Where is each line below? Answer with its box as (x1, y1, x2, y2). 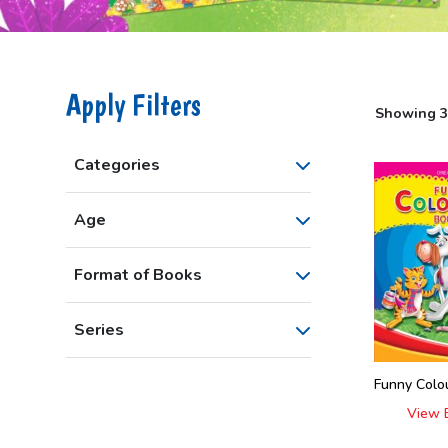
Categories (73, 154, 160, 176)
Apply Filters (65, 87, 201, 122)
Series (73, 319, 124, 341)
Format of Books (73, 264, 202, 286)
